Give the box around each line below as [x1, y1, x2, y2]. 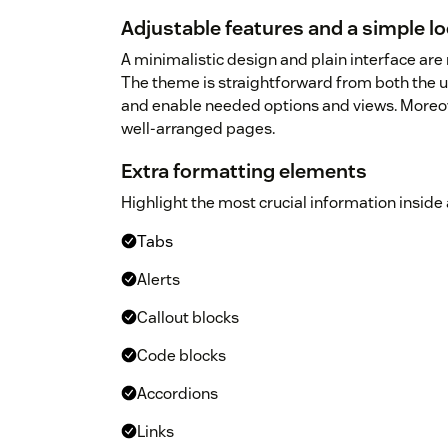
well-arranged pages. [121, 118, 275, 140]
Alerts [137, 269, 180, 291]
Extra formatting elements [121, 158, 367, 185]
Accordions [137, 383, 218, 405]
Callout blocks [137, 307, 239, 329]
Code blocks [137, 345, 226, 367]
